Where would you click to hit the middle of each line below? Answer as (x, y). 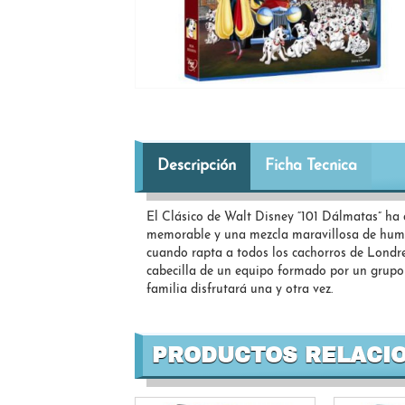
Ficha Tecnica (311, 166)
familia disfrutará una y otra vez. (240, 290)
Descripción (197, 166)
